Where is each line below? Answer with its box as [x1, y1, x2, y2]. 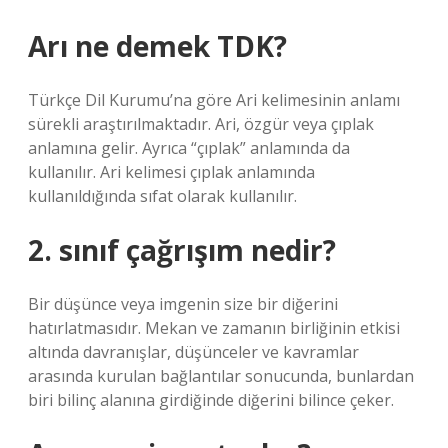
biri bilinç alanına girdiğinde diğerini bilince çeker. [28, 389, 394, 411]
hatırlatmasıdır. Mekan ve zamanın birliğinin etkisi [28, 317, 400, 339]
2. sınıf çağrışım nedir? [28, 231, 336, 269]
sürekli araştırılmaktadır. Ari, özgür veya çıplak [28, 113, 374, 135]
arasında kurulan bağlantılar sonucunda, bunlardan [28, 365, 414, 387]
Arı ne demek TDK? [28, 27, 287, 65]
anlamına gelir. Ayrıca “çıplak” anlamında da [28, 137, 350, 159]
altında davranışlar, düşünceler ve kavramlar [28, 341, 359, 363]
